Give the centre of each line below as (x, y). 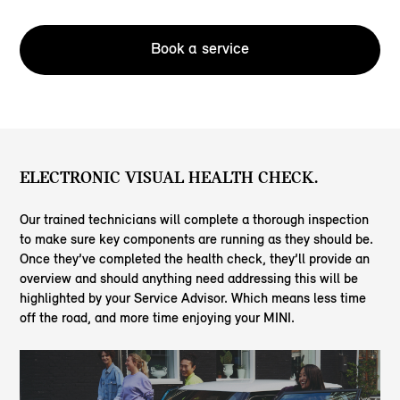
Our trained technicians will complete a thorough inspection (195, 220)
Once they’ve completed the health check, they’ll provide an (195, 259)
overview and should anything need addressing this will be (189, 279)
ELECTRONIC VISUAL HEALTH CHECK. (169, 178)
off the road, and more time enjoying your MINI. (158, 318)
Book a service (200, 49)
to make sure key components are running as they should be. (197, 239)
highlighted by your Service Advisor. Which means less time (193, 298)
